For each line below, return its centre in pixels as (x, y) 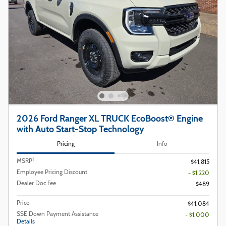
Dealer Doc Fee (36, 184)
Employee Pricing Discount (52, 173)
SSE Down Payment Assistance (58, 215)
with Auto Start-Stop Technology (80, 129)
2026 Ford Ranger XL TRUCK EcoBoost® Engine (110, 118)
